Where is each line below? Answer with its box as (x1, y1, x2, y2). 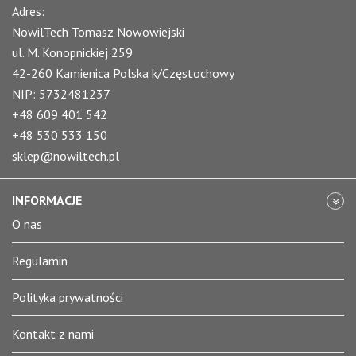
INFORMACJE (12, 192, 82, 208)
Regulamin (12, 253, 68, 269)
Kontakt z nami (12, 326, 94, 342)
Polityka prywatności (12, 289, 123, 305)
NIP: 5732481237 (12, 86, 110, 102)
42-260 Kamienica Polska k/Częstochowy (12, 65, 234, 81)
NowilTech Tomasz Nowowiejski (12, 24, 184, 40)
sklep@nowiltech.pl (12, 148, 119, 164)
